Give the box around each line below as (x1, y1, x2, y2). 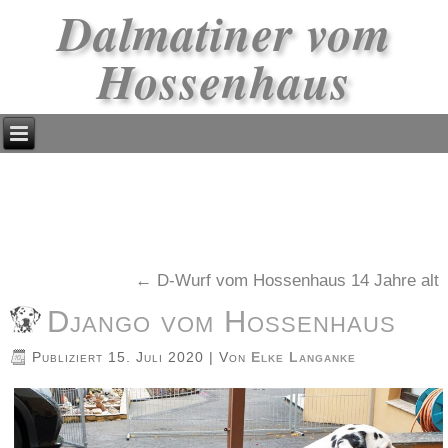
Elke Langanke (251, 349, 357, 366)
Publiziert (32, 349, 104, 366)
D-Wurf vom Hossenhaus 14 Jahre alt (151, 270, 439, 290)
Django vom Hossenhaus (47, 303, 397, 339)
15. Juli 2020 (108, 349, 205, 366)
